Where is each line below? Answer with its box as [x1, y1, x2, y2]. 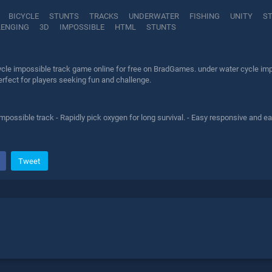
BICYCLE [8, 12, 39, 21]
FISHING [189, 12, 220, 21]
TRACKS [89, 12, 118, 21]
